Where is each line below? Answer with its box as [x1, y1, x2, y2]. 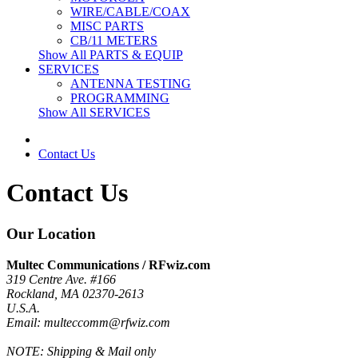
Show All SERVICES [38, 105, 150, 119]
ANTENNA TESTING [70, 77, 191, 90]
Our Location [6, 225, 96, 242]
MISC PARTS [70, 19, 144, 33]
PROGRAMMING [70, 91, 169, 105]
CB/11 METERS [70, 34, 157, 47]
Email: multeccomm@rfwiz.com [6, 315, 170, 329]
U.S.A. [6, 300, 40, 315]
